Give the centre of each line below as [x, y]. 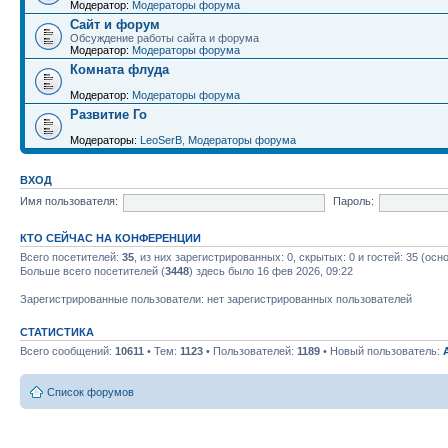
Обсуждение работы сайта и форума [164, 37]
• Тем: [162, 350]
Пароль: [353, 201]
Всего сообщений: [67, 350]
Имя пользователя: [69, 201]
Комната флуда [119, 69]
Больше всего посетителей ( [92, 270]
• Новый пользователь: [381, 350]
